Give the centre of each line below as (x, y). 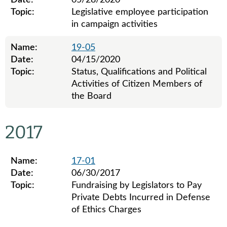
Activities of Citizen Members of (137, 84)
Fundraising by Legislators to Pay (137, 185)
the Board (91, 96)
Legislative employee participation (140, 12)
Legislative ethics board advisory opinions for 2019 (106, 113)
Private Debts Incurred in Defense (141, 198)
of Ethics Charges (106, 210)
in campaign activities (115, 24)
